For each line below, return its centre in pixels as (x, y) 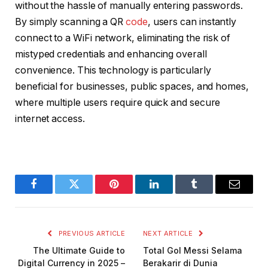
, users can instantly (192, 22)
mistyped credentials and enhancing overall (111, 54)
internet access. (50, 119)
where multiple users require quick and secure (118, 103)
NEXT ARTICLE (169, 233)
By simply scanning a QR (71, 22)
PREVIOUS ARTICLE (91, 233)
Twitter (89, 193)
